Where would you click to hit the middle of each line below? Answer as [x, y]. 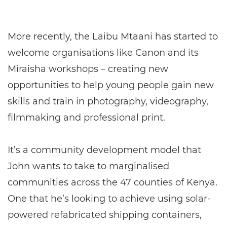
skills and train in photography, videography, [108, 101]
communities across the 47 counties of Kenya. [112, 182]
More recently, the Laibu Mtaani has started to [113, 36]
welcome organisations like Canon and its [103, 52]
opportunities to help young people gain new [111, 85]
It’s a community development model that [104, 150]
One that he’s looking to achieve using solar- [109, 198]
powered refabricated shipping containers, [105, 215]
